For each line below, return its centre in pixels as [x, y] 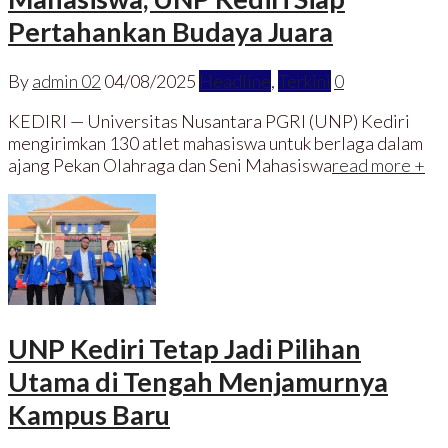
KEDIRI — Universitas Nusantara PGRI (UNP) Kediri [209, 121]
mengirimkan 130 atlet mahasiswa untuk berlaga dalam [215, 143]
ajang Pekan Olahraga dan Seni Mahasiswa [170, 165]
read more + [378, 165]
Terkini [304, 81]
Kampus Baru [89, 414]
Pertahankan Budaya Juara [170, 31]
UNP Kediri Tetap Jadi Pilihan [184, 348]
